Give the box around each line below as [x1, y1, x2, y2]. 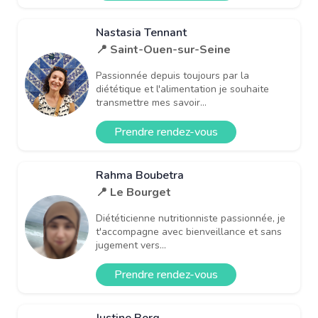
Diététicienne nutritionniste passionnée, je [96, 211, 285, 225]
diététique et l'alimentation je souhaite [96, 82, 269, 96]
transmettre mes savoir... [96, 95, 207, 109]
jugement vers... [96, 238, 166, 252]
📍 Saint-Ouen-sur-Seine [96, 41, 231, 57]
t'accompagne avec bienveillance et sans [96, 224, 282, 238]
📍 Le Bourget [96, 184, 171, 200]
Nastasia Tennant [96, 24, 187, 40]
